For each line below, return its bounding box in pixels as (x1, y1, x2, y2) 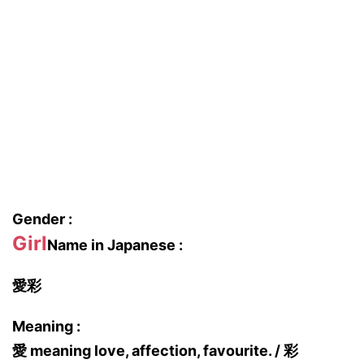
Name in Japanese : (47, 236, 183, 253)
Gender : (12, 210, 72, 227)
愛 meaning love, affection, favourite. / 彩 (12, 342, 298, 359)
